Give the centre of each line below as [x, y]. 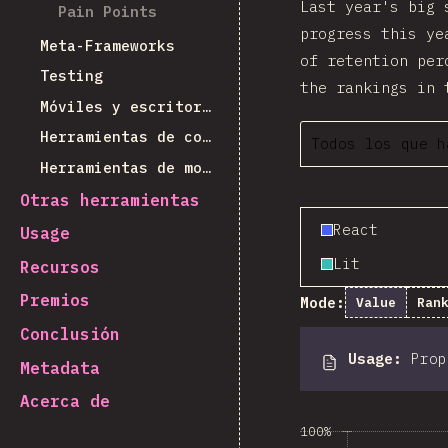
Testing [71, 76]
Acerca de [65, 401]
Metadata [60, 367]
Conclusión [70, 333]
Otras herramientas [110, 199]
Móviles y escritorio [121, 106]
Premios [55, 300]
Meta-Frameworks [107, 45]
